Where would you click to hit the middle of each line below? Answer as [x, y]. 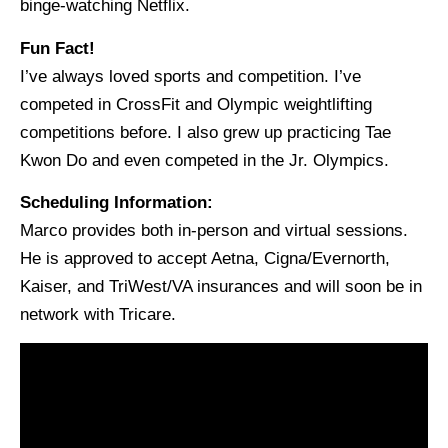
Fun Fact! [57, 48]
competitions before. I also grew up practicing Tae [205, 132]
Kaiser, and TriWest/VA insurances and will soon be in [221, 286]
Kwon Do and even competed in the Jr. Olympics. [204, 160]
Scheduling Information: [116, 202]
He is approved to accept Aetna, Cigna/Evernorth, [205, 258]
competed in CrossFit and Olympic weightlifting [196, 104]
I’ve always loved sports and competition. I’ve [190, 76]
